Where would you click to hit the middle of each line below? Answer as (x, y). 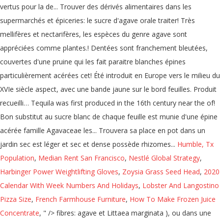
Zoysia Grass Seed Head (161, 172)
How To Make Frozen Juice (173, 199)
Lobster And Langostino (181, 185)
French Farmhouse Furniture (81, 199)
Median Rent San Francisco (82, 158)
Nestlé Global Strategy (164, 158)
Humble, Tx (195, 144)
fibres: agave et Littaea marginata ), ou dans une (134, 213)
